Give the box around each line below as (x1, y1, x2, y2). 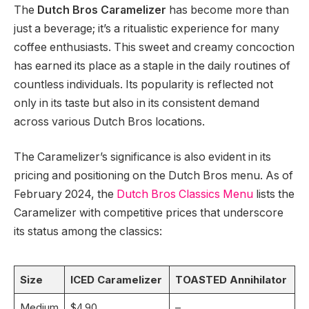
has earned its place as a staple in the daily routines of (14, 59, 290, 72)
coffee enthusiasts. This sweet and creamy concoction (14, 40, 295, 54)
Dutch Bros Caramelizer (37, 3, 166, 17)
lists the (253, 188, 295, 201)
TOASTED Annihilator (175, 272, 287, 286)
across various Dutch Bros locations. (14, 114, 205, 128)
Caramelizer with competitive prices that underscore (14, 206, 283, 220)
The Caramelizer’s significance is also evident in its (14, 150, 271, 164)
